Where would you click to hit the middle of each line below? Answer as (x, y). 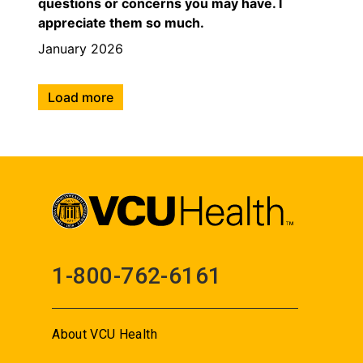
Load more (81, 97)
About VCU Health (105, 335)
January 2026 (81, 48)
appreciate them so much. (121, 22)
